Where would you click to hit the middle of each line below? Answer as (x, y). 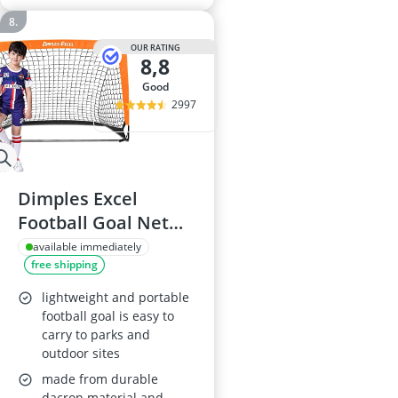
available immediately (87, 247)
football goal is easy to (108, 316)
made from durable (100, 379)
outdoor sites (81, 354)
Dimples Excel (78, 199)
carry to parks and (96, 335)
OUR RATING (155, 47)
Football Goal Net (93, 223)
